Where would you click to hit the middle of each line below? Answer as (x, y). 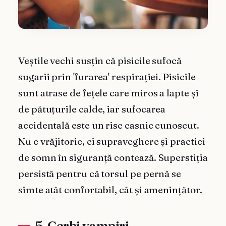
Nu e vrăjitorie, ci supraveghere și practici (112, 141)
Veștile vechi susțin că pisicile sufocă (100, 61)
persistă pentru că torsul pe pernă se (100, 174)
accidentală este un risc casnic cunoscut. (109, 125)
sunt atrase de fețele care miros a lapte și (108, 93)
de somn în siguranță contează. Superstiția (113, 157)
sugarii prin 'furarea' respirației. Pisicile (107, 77)
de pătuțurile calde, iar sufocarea (92, 109)
